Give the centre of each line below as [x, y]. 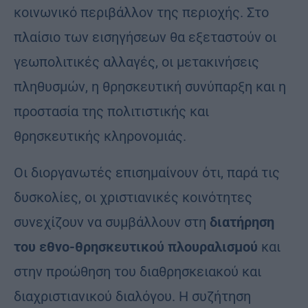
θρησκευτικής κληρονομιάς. [100, 136]
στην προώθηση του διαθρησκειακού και [137, 271]
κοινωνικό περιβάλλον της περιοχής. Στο [141, 12]
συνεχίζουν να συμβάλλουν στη [112, 222]
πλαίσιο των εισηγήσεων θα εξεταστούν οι [145, 37]
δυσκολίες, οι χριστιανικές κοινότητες [133, 197]
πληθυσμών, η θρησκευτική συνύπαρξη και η [150, 86]
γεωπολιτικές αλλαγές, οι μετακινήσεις [136, 62]
